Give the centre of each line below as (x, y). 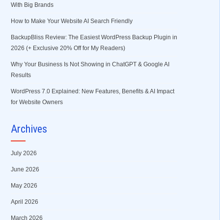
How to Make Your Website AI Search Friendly (71, 21)
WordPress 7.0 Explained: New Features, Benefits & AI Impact (92, 91)
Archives (29, 129)
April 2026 (24, 202)
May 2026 (24, 186)
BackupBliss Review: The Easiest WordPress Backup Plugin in (94, 37)
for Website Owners (37, 102)
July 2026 (24, 153)
